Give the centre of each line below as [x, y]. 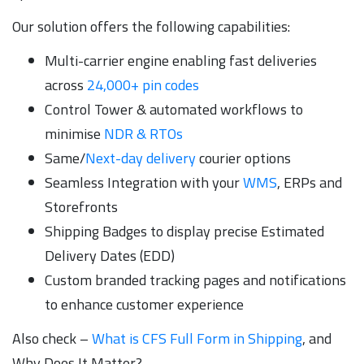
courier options [243, 158]
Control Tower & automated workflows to [174, 109]
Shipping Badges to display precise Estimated [184, 231]
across [66, 84]
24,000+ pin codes [143, 84]
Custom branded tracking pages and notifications [195, 279]
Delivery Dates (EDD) [110, 255]
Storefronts [81, 206]
